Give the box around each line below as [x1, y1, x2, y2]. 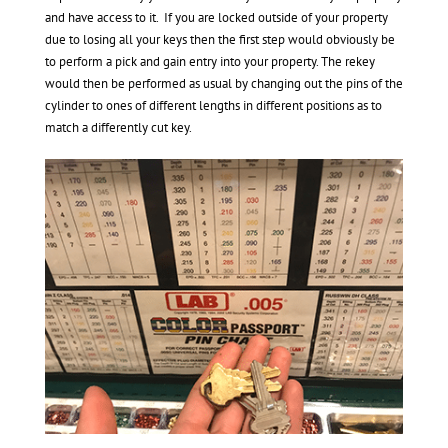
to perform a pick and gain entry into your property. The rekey [44, 52, 375, 70]
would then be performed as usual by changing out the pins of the [44, 74, 403, 92]
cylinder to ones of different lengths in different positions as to [44, 96, 382, 114]
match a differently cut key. [44, 118, 192, 136]
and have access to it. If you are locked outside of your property [44, 8, 388, 26]
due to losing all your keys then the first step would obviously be [44, 30, 395, 48]
